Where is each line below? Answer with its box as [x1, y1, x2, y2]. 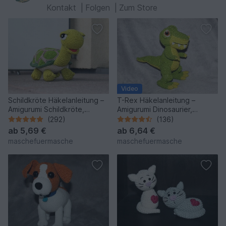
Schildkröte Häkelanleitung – [8, 95, 104, 104]
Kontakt [46, 2, 79, 13]
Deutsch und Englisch [8, 114, 80, 123]
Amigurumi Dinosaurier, [117, 104, 192, 114]
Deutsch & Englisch [117, 114, 181, 123]
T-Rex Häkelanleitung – [117, 95, 195, 104]
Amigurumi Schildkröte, [8, 104, 84, 114]
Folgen [85, 2, 112, 13]
